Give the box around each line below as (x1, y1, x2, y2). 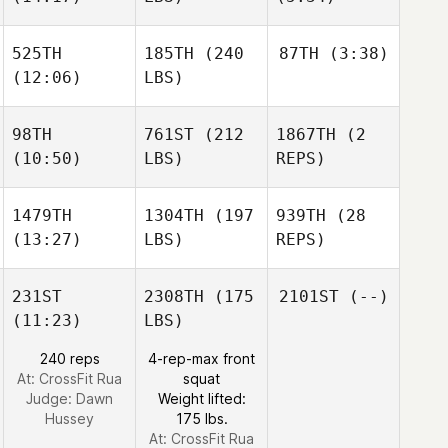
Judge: (26, 390, 76, 407)
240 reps (39, 350, 100, 367)
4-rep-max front (148, 350, 255, 367)
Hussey (45, 410, 94, 427)
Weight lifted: (157, 390, 246, 407)
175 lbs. (175, 410, 228, 427)
